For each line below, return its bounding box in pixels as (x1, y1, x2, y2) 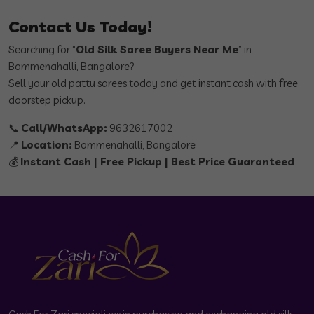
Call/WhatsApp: (21, 121, 107, 135)
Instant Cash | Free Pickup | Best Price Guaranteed (20, 155, 294, 169)
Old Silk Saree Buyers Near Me (76, 43, 238, 57)
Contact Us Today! (8, 17, 152, 36)
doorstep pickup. (8, 93, 86, 107)
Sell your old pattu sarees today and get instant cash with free (8, 76, 298, 90)
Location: (21, 138, 72, 152)
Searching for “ (8, 43, 76, 57)
